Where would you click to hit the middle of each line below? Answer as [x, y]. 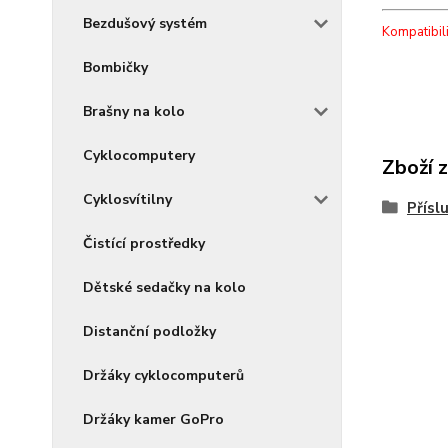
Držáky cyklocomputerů [163, 375]
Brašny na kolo [134, 111]
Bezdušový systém [145, 23]
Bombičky [115, 67]
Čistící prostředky [144, 243]
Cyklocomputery [139, 155]
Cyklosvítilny [127, 199]
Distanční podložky [149, 331]
